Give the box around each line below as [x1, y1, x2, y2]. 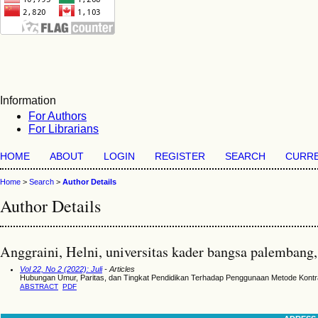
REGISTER [155, 151, 205, 162]
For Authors [28, 110, 87, 122]
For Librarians [28, 123, 99, 135]
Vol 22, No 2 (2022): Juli [20, 264, 102, 273]
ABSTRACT [20, 282, 58, 290]
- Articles [102, 264, 135, 273]
